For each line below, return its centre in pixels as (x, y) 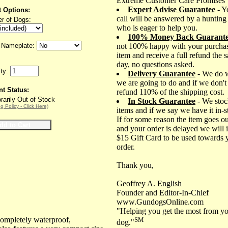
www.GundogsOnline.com (160, 202)
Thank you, (135, 165)
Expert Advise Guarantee (172, 9)
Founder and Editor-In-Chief (163, 192)
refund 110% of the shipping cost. (170, 92)
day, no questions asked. (155, 64)
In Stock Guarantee (162, 101)
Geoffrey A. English (149, 183)
